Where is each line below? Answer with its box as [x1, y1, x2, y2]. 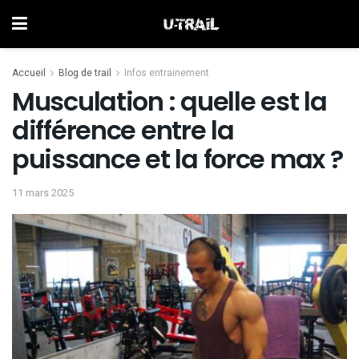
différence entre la [12, 112, 234, 148]
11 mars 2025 [12, 184, 74, 200]
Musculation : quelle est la [12, 83, 327, 119]
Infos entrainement [124, 66, 209, 80]
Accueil [12, 66, 46, 80]
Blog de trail [58, 66, 111, 80]
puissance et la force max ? [12, 141, 343, 177]
